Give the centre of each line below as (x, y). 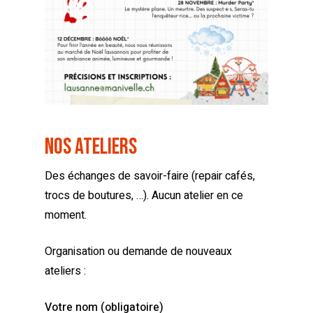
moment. (66, 216)
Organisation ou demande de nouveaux (138, 252)
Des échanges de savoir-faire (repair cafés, (150, 176)
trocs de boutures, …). (98, 196)
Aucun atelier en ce (197, 196)
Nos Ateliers (91, 147)
